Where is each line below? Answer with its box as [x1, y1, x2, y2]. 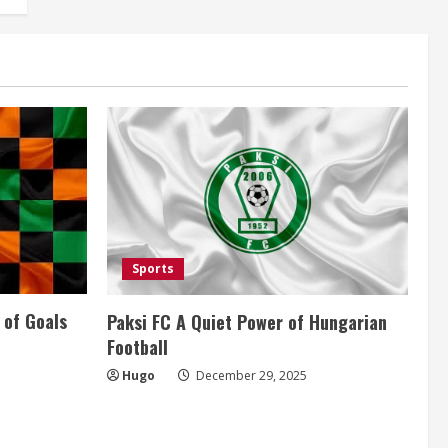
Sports [132, 259, 174, 277]
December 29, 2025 [193, 366, 307, 384]
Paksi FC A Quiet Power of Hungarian [107, 308, 387, 335]
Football [107, 333, 168, 360]
